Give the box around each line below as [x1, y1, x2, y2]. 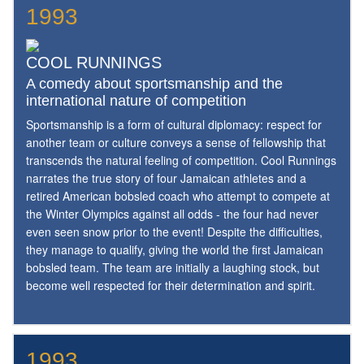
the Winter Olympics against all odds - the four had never [26, 205, 318, 222]
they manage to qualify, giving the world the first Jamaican [26, 240, 323, 258]
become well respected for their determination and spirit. [26, 276, 315, 293]
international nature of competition [26, 92, 246, 109]
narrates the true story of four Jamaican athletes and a [26, 169, 306, 186]
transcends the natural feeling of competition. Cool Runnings [26, 151, 336, 168]
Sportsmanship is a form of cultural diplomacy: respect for [26, 115, 322, 132]
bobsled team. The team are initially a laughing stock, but [26, 258, 319, 275]
